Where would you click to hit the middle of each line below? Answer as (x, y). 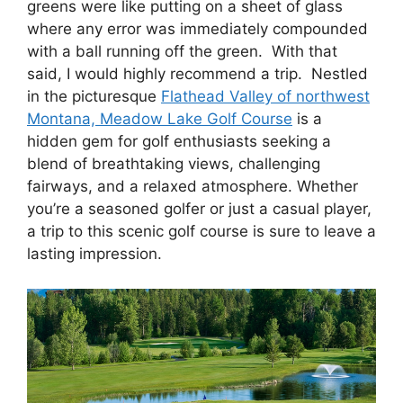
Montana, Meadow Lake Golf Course (160, 119)
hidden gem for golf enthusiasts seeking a (179, 142)
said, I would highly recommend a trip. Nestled (197, 74)
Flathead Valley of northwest (265, 97)
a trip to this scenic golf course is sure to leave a (201, 232)
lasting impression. (94, 254)
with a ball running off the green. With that (182, 52)
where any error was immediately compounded (197, 29)
